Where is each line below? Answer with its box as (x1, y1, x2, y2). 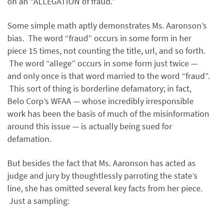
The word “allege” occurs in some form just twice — (7, 58, 198, 69)
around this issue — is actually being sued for (7, 121, 172, 132)
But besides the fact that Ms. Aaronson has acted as (7, 157, 196, 169)
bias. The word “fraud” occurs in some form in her (7, 32, 191, 44)
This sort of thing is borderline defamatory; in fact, (7, 83, 191, 94)
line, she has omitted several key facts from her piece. (7, 183, 202, 194)
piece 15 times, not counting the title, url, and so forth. (7, 45, 205, 57)
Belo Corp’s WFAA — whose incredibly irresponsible (7, 95, 194, 107)
